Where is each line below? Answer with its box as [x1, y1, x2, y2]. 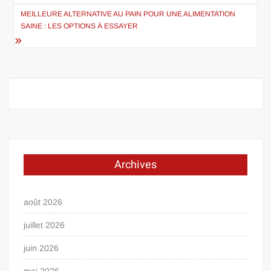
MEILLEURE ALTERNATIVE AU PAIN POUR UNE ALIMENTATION [21, 9, 236, 18]
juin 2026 [24, 243, 59, 253]
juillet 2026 [24, 220, 65, 230]
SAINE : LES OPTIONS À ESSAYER [21, 21, 139, 30]
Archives [114, 156, 157, 173]
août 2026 [24, 197, 63, 207]
